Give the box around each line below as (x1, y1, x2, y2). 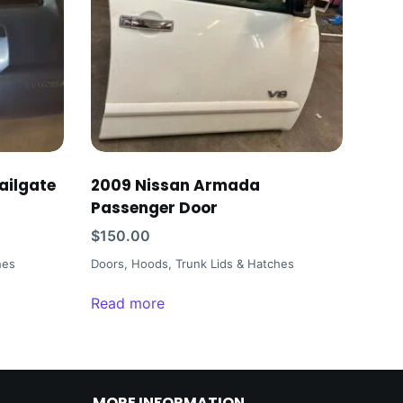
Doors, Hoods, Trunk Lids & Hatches (90, 256, 294, 272)
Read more (90, 294, 165, 313)
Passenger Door (90, 197, 218, 219)
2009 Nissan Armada (90, 175, 260, 197)
